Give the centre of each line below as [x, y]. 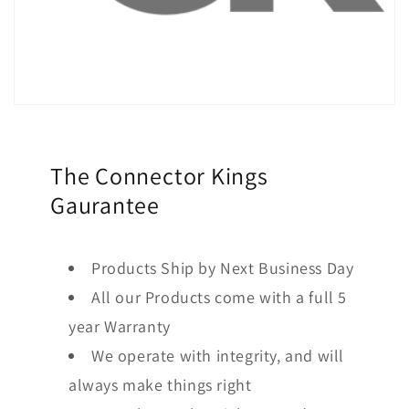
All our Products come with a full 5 [220, 298]
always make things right [160, 385]
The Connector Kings [159, 176]
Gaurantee [105, 205]
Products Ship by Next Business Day [223, 268]
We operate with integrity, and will [218, 356]
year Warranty [120, 327]
